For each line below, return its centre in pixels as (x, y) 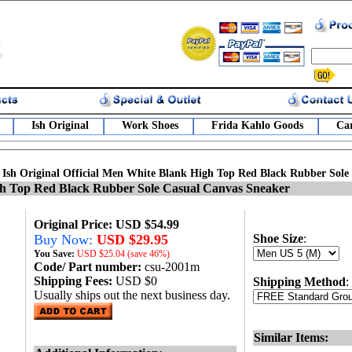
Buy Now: (65, 240)
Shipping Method (299, 282)
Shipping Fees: (75, 281)
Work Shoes (150, 125)
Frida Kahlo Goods (257, 125)
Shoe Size (278, 238)
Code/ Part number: (89, 267)
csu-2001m (172, 267)
